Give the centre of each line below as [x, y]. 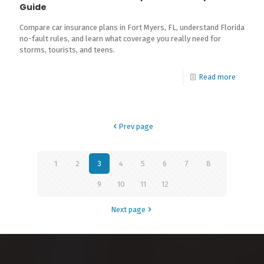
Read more [217, 77]
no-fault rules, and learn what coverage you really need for [120, 39]
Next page [128, 209]
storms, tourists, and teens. [67, 50]
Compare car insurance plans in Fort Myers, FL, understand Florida [132, 27]
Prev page [136, 126]
